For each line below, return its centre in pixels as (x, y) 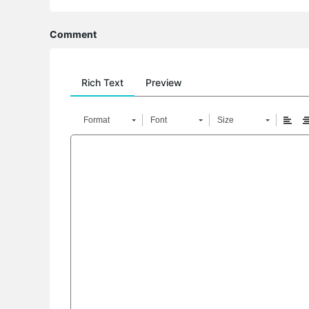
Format (97, 120)
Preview (164, 82)
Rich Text (102, 82)
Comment (73, 34)
